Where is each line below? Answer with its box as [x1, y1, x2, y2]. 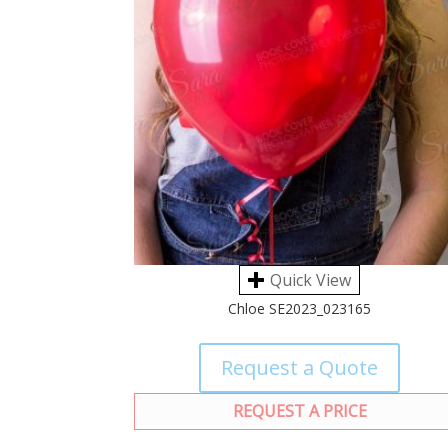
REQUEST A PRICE [232, 400, 367, 423]
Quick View [270, 269, 352, 292]
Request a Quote [221, 354, 379, 382]
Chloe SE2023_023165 [228, 299, 372, 319]
